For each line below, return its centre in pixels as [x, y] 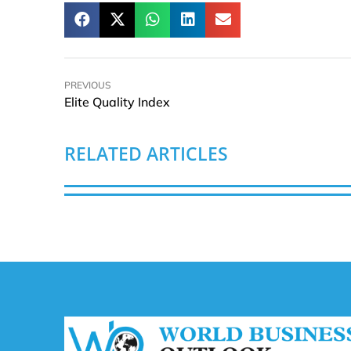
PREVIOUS [88, 85]
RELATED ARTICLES [146, 153]
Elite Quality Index [117, 101]
